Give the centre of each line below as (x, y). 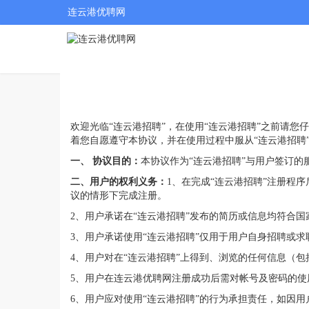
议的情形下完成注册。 (119, 195)
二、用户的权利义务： (119, 181)
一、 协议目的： (106, 161)
